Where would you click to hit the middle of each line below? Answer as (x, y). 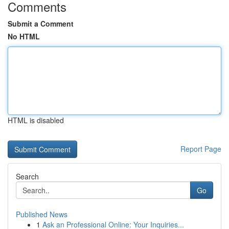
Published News (42, 214)
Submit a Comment (41, 24)
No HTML (24, 36)
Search (27, 176)
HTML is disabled (36, 120)
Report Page (201, 149)
